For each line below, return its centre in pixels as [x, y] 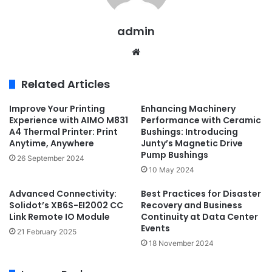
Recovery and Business [192, 206]
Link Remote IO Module [59, 217]
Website [160, 52]
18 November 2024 [181, 243]
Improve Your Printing [57, 109]
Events [155, 229]
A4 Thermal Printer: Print [63, 132]
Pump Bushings [175, 155]
